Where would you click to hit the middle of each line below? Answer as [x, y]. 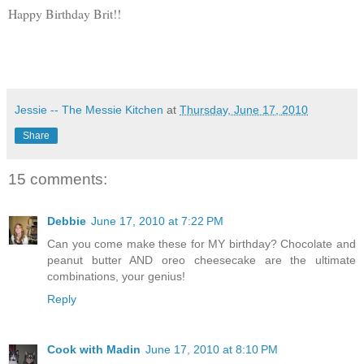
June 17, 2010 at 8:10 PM [212, 350]
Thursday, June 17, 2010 [244, 109]
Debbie [67, 221]
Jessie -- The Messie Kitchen [89, 109]
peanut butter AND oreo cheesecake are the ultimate [201, 260]
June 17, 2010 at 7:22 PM [157, 221]
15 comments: [58, 179]
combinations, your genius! [116, 277]
